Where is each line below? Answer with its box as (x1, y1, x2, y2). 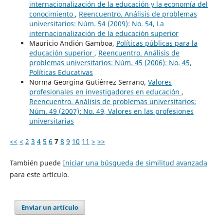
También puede (9, 158, 63, 167)
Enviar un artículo (21, 202, 79, 212)
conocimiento (29, 9, 75, 18)
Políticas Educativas (29, 67, 93, 77)
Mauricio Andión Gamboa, (29, 38, 116, 48)
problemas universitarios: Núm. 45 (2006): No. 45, (29, 57, 192, 67)
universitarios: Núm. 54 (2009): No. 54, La (29, 18, 164, 28)
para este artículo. (9, 169, 69, 179)
